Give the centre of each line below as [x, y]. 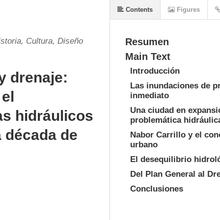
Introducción [155, 71]
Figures [187, 10]
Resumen [147, 42]
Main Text [148, 56]
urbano [144, 145]
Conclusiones [157, 189]
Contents [138, 10]
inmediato [150, 96]
